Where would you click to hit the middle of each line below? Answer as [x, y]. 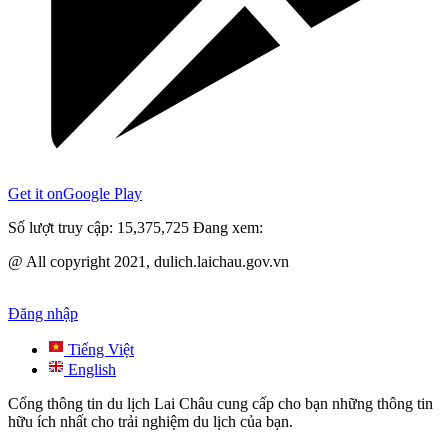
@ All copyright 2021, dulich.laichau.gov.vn [148, 262]
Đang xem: [226, 228]
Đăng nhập [43, 314]
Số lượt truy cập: [62, 228]
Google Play [102, 194]
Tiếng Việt [99, 350]
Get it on [35, 194]
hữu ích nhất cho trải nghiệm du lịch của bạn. [150, 422]
